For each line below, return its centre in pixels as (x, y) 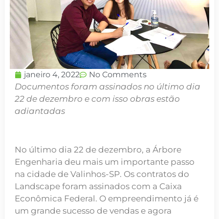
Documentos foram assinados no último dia (108, 87)
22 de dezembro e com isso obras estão (97, 99)
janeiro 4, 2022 (52, 75)
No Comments (118, 75)
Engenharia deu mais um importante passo (105, 162)
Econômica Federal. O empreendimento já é (107, 198)
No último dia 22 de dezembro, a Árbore (98, 149)
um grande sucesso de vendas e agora (93, 210)
